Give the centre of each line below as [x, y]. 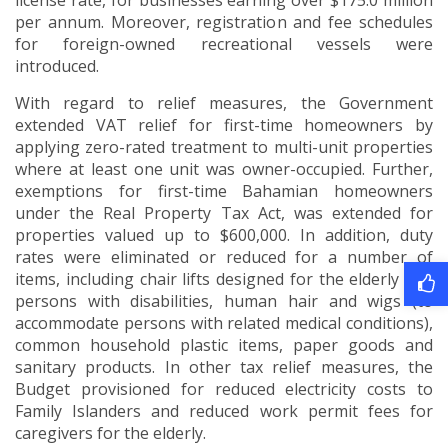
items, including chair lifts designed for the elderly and [224, 279]
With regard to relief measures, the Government [224, 103]
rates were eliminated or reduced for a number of [224, 257]
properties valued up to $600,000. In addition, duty [224, 235]
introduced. [57, 66]
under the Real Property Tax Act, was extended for [224, 213]
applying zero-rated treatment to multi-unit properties [224, 147]
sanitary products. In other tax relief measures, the [224, 367]
